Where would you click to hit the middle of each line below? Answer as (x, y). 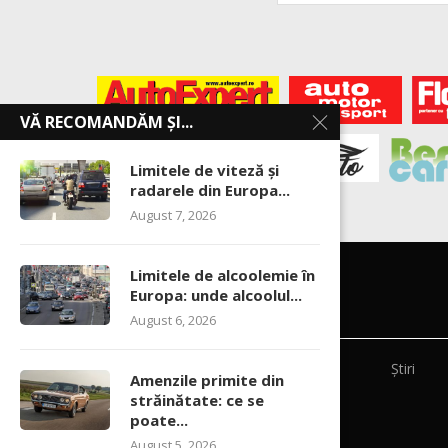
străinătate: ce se (197, 400)
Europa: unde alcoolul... (216, 295)
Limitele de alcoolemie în (222, 275)
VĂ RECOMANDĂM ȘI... (106, 122)
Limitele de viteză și (204, 170)
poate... (159, 420)
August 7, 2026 (173, 215)
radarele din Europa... (210, 190)
